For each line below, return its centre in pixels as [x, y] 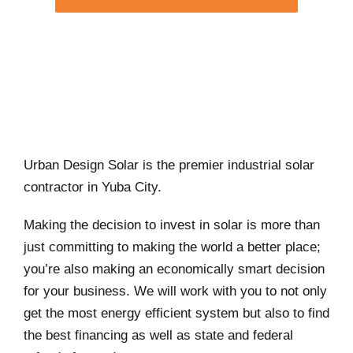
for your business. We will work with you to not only [175, 292]
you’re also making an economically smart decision [174, 269]
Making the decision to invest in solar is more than [172, 225]
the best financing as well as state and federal [158, 336]
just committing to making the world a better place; [172, 247]
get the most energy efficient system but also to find [176, 314]
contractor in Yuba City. [93, 188]
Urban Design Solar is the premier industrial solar [169, 165]
